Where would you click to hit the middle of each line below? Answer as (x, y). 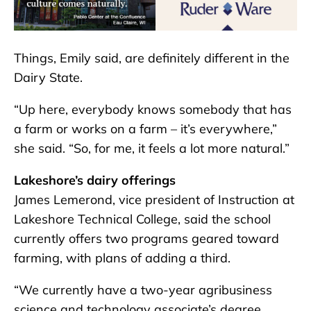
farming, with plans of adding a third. (122, 258)
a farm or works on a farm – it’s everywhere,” (145, 129)
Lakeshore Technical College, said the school (142, 219)
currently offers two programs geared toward (146, 239)
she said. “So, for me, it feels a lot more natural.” (152, 149)
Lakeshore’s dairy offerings (95, 180)
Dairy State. (48, 78)
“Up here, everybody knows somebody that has (153, 110)
